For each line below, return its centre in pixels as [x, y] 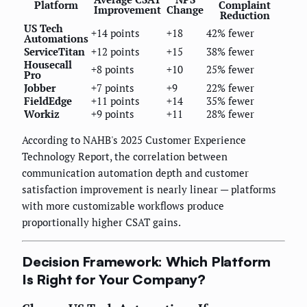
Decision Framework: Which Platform [147, 262]
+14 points [115, 33]
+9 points [113, 113]
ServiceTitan [54, 51]
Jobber [40, 87]
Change [185, 9]
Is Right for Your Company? [114, 280]
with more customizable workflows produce [123, 205]
